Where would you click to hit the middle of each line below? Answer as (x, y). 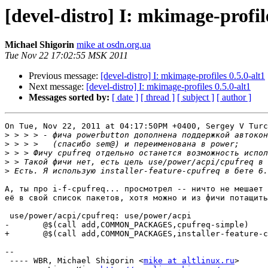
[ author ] (234, 98)
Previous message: (65, 76)
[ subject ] (196, 98)
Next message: (57, 87)
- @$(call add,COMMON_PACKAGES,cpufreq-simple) (127, 225)
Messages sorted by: (69, 98)
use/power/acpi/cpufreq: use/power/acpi (98, 216)
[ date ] (125, 98)
